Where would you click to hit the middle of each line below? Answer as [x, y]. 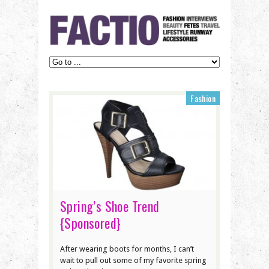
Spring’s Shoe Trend [110, 206]
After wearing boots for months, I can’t [127, 249]
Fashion [203, 98]
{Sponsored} [91, 222]
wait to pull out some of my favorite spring [133, 260]
